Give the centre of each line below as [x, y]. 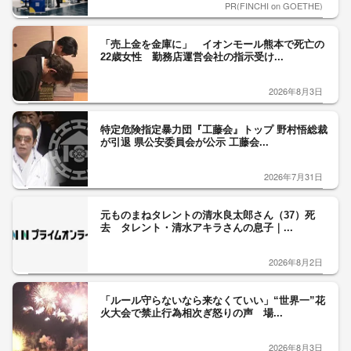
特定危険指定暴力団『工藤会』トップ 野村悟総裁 [214, 129]
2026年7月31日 [293, 176]
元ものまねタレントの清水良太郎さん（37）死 [208, 215]
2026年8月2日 [296, 261]
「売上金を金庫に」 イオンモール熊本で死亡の [212, 44]
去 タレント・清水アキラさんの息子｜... [197, 227]
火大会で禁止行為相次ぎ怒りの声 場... [192, 313]
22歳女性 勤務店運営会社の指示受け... [192, 56]
